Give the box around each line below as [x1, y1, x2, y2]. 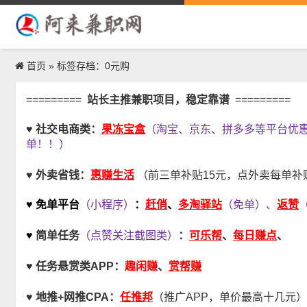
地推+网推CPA [36, 291, 109, 303]
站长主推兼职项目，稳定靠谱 [87, 94, 235, 106]
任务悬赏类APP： [36, 260, 125, 272]
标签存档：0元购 [57, 60, 130, 71]
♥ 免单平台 [26, 199, 79, 210]
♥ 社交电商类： [26, 123, 101, 135]
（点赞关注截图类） [79, 230, 178, 241]
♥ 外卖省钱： [26, 169, 90, 181]
